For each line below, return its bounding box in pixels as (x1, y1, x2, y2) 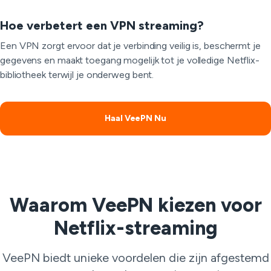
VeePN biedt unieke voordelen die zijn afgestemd (2, 250, 269, 265)
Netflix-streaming (53, 217, 218, 240)
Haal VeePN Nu (105, 113, 166, 123)
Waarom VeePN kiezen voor (9, 194, 262, 217)
